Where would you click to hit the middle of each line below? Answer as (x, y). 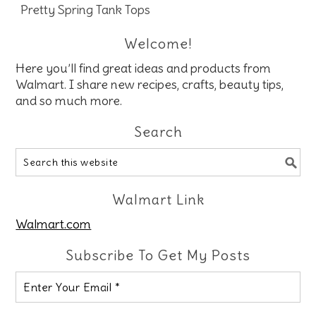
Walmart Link (158, 199)
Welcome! (158, 43)
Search (158, 131)
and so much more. (69, 100)
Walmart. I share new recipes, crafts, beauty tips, (150, 84)
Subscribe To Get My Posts (158, 255)
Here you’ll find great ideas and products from (144, 68)
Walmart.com (54, 224)
